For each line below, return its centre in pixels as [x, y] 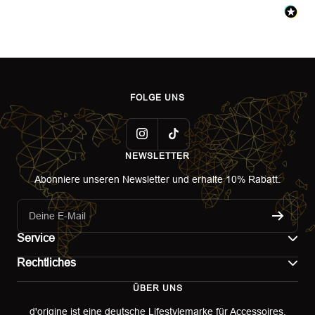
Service [36, 238]
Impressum [42, 297]
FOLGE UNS [157, 97]
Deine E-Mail [57, 216]
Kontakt [34, 272]
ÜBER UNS [157, 288]
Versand [35, 304]
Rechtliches [46, 262]
